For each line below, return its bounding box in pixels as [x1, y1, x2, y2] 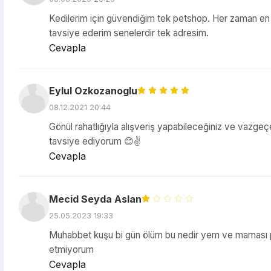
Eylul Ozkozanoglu [49, 85, 137, 97]
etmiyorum [49, 244, 94, 255]
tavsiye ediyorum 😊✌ [49, 135, 141, 147]
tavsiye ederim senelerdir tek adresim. [49, 27, 209, 39]
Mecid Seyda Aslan [49, 193, 142, 205]
